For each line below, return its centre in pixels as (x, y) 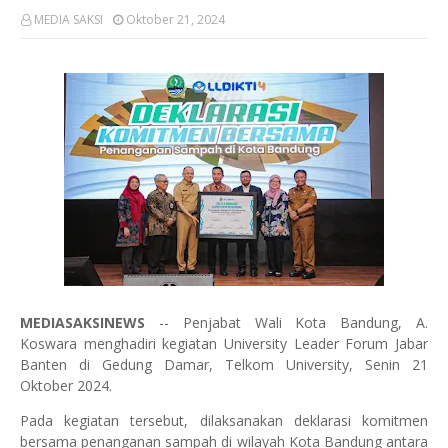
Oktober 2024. (66, 385)
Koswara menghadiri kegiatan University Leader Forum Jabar (224, 343)
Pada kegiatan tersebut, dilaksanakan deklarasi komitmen (224, 420)
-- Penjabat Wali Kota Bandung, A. (286, 322)
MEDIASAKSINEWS (82, 322)
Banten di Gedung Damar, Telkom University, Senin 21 (224, 364)
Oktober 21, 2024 (175, 19)
